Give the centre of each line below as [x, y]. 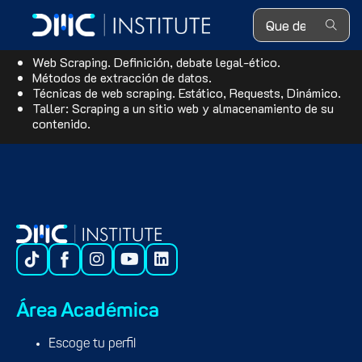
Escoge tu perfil [92, 345]
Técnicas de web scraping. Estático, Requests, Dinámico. [187, 93]
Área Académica [88, 312]
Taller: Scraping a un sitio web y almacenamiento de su [183, 108]
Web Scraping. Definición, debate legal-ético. [158, 62]
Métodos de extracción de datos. [122, 77]
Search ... [278, 16]
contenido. [61, 123]
